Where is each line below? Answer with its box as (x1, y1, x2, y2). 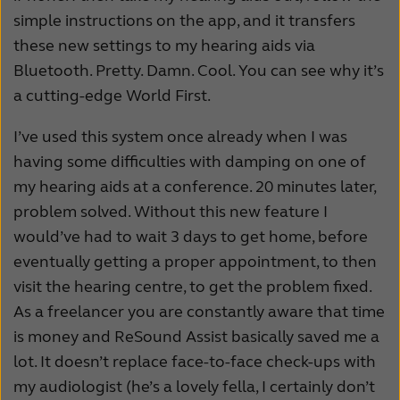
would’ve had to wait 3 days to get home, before (13, 227, 368, 247)
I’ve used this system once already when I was (13, 127, 347, 147)
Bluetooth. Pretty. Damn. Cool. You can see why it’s (13, 61, 384, 81)
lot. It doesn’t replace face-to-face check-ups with (13, 352, 376, 372)
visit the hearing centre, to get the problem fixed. (13, 277, 371, 297)
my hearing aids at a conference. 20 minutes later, (13, 177, 376, 197)
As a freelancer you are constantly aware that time (13, 302, 385, 322)
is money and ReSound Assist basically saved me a (13, 327, 379, 347)
